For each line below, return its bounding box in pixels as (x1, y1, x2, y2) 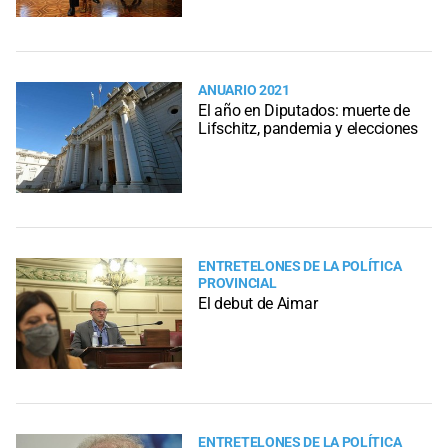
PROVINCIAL (198, 274, 277, 292)
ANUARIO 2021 (198, 81, 290, 99)
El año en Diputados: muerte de (198, 100, 410, 120)
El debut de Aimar (198, 293, 318, 313)
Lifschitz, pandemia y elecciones (198, 118, 418, 138)
